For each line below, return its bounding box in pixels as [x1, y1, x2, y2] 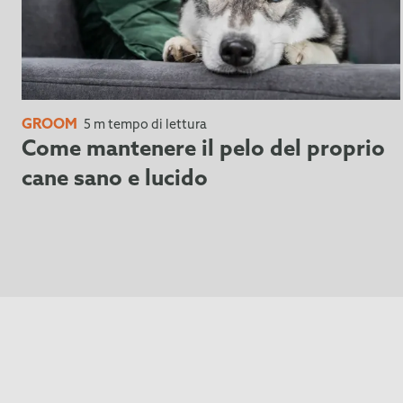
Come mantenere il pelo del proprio [22, 139, 385, 161]
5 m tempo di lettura [81, 118, 207, 132]
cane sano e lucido [22, 168, 208, 191]
